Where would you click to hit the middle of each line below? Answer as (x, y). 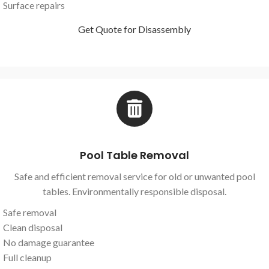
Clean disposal (33, 227)
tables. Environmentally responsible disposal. (134, 191)
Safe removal (30, 212)
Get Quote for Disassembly (134, 29)
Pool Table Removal (134, 155)
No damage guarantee (49, 242)
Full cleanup (27, 257)
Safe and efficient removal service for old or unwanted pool (134, 176)
